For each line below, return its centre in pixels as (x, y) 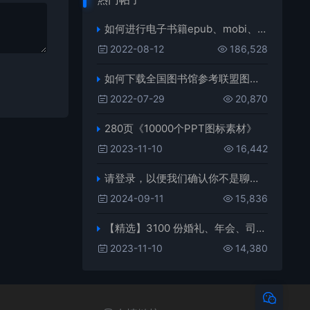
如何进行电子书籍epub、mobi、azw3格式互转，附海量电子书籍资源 (181, 28)
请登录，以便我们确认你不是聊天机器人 (177, 178)
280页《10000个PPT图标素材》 (181, 128)
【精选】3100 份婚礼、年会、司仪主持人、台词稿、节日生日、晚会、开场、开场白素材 (180, 228)
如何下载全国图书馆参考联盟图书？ (177, 78)
